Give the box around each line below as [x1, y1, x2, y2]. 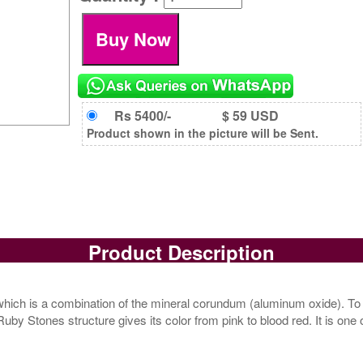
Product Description [88, 238, 275, 267]
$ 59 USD [221, 105, 279, 125]
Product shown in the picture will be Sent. [87, 124, 319, 141]
